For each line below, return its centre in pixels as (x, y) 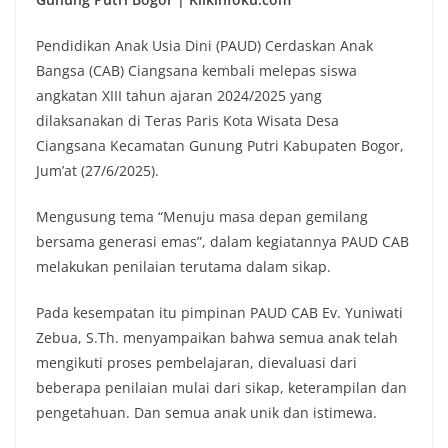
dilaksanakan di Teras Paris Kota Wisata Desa (187, 121)
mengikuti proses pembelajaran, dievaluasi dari (196, 363)
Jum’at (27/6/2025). (97, 171)
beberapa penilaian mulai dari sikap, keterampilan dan (221, 388)
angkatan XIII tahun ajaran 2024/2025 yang (179, 96)
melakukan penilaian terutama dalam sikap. (183, 267)
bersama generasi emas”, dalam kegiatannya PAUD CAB (222, 242)
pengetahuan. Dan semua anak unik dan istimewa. (206, 413)
